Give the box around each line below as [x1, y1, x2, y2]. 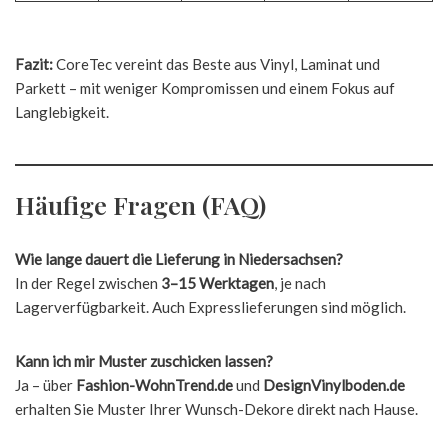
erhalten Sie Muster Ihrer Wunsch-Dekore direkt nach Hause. [15, 400, 418, 418]
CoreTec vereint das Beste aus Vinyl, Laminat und [53, 55, 380, 73]
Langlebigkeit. [15, 103, 109, 121]
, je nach [274, 274, 326, 292]
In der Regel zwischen [15, 274, 161, 292]
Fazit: [15, 55, 53, 73]
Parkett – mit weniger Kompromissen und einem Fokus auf [15, 79, 395, 97]
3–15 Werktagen [161, 274, 274, 292]
